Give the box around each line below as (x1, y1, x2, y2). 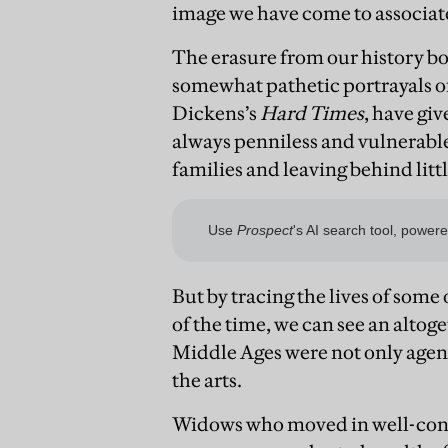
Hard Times (260, 101, 364, 125)
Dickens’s (172, 101, 260, 125)
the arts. (172, 368, 242, 392)
